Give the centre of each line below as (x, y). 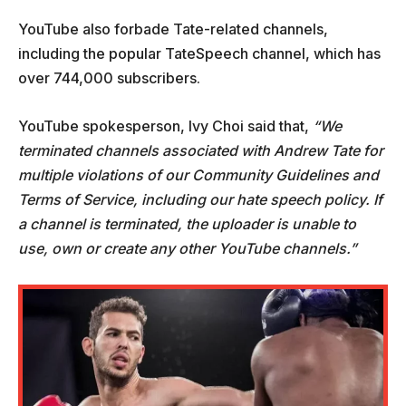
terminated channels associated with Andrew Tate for (201, 151)
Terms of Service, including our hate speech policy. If (200, 200)
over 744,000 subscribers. (109, 78)
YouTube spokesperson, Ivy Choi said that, (165, 126)
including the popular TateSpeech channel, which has (199, 54)
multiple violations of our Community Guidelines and (198, 175)
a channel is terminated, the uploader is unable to (187, 224)
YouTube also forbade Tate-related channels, (173, 29)
